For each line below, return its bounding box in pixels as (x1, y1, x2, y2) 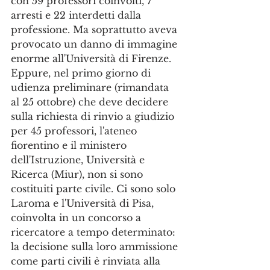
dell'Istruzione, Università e (11, 154, 148, 166)
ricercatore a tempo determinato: (11, 226, 178, 238)
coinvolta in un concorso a (11, 212, 144, 224)
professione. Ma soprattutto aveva (11, 24, 180, 36)
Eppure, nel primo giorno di (11, 67, 154, 79)
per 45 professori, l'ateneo (11, 125, 140, 137)
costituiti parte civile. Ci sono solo (11, 183, 178, 195)
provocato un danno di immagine (11, 38, 180, 50)
